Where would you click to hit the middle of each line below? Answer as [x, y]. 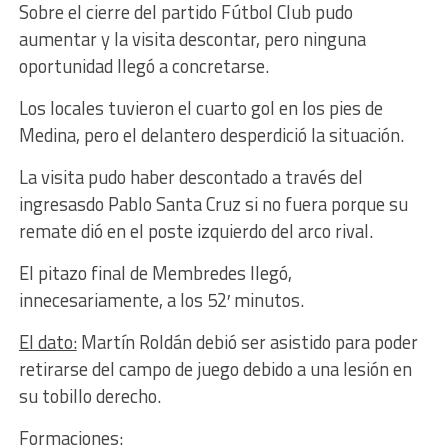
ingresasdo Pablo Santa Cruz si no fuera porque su [213, 204]
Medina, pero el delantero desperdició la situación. [211, 135]
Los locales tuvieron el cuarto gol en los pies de [200, 108]
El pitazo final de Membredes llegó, [155, 273]
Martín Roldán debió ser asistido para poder [247, 342]
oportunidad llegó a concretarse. [143, 66]
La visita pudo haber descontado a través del [190, 177]
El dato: [47, 342]
